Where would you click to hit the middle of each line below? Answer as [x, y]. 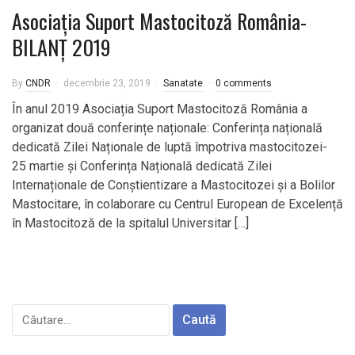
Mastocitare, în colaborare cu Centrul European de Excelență [177, 204]
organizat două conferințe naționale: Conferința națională [167, 128]
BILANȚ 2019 [61, 47]
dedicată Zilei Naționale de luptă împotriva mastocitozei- [170, 147]
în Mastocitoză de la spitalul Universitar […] [130, 223]
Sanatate [183, 83]
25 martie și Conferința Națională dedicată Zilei [142, 166]
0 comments [244, 83]
